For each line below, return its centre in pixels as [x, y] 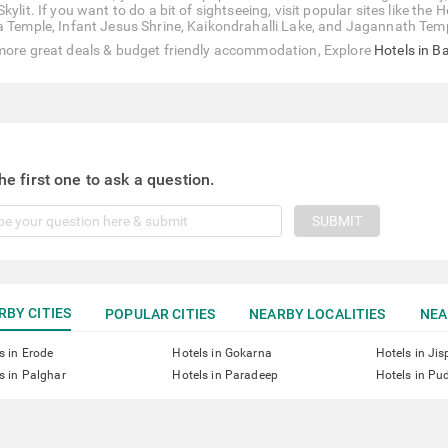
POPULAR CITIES [160, 313]
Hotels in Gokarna [222, 353]
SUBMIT [336, 221]
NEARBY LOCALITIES [317, 313]
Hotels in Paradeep [225, 375]
